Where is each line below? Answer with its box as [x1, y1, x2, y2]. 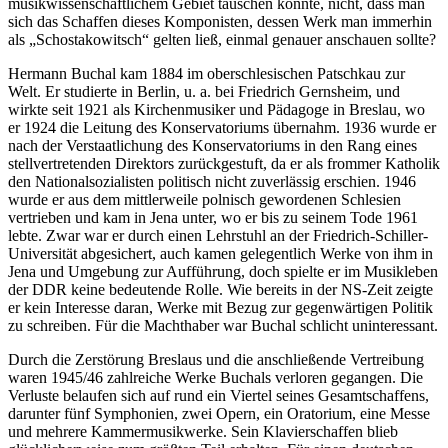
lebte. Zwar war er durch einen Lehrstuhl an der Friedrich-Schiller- [8, 227, 428, 245]
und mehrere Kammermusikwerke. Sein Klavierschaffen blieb [8, 423, 398, 441]
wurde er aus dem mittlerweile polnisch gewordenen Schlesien [8, 191, 401, 209]
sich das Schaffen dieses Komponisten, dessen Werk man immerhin [8, 13, 432, 31]
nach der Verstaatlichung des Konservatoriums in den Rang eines [8, 137, 417, 155]
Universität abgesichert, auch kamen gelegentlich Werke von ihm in [8, 245, 433, 263]
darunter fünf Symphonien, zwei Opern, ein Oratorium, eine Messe [8, 405, 430, 423]
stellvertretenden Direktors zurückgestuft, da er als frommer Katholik [8, 155, 440, 173]
